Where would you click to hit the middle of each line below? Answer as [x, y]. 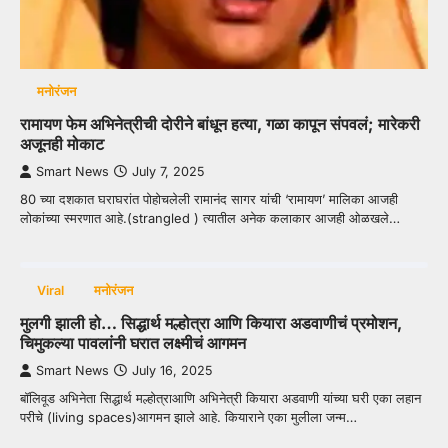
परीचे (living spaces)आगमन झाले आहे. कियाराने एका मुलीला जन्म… [188, 417]
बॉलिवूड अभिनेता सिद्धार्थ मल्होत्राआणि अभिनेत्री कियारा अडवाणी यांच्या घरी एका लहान [220, 398]
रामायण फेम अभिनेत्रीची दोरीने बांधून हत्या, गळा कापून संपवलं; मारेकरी [220, 124]
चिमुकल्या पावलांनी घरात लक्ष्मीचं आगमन [133, 343]
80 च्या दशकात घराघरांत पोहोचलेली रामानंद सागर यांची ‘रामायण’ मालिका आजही [209, 199]
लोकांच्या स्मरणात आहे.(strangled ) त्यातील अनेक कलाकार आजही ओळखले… [210, 218]
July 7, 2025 [168, 172]
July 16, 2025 [172, 371]
